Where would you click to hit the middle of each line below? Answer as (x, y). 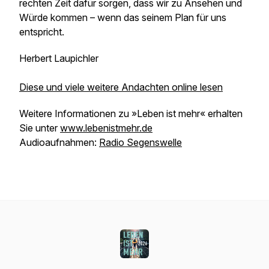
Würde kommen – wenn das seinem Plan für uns (123, 17)
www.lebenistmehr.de (106, 128)
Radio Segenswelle (141, 142)
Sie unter (40, 128)
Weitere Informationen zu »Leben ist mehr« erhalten (131, 113)
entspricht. (42, 32)
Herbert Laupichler (59, 58)
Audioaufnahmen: (59, 142)
